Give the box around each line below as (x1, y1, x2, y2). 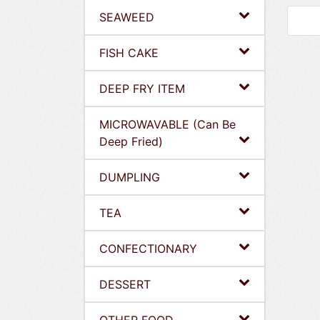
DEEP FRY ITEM (99, 81, 185, 96)
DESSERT (99, 277, 151, 291)
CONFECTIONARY (99, 241, 197, 256)
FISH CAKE (99, 46, 159, 60)
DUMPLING (99, 170, 160, 184)
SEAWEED (99, 10, 154, 24)
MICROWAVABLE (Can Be (99, 117, 236, 131)
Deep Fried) (99, 134, 163, 149)
